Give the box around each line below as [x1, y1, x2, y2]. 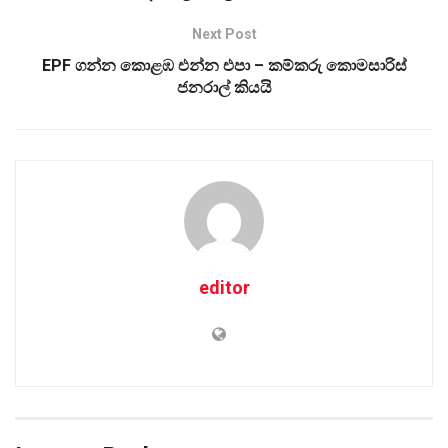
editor [198, 276, 250, 298]
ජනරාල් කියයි [176, 77, 272, 97]
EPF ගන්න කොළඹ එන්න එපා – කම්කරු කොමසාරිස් [41, 55, 407, 75]
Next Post [191, 25, 257, 42]
